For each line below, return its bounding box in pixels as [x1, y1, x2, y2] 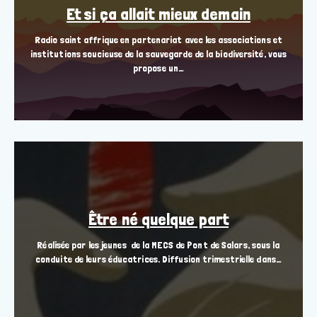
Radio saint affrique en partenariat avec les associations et [34, 34, 282, 46]
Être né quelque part [88, 209, 229, 229]
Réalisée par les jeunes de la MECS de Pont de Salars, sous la [37, 239, 280, 251]
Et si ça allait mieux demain [67, 4, 250, 24]
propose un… [132, 62, 185, 74]
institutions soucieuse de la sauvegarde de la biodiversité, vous [30, 48, 287, 60]
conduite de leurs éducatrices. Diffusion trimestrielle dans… [35, 253, 282, 265]
